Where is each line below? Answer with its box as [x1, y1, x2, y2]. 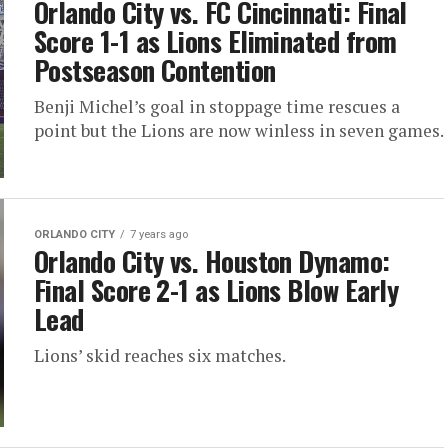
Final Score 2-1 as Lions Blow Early [34, 270, 398, 311]
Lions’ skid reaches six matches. [34, 344, 286, 368]
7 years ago [130, 228, 188, 242]
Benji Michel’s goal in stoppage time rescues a [34, 95, 400, 119]
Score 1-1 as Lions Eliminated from [34, 21, 397, 62]
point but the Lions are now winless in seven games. [34, 119, 444, 143]
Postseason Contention [34, 50, 276, 91]
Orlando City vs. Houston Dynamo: [34, 241, 390, 282]
